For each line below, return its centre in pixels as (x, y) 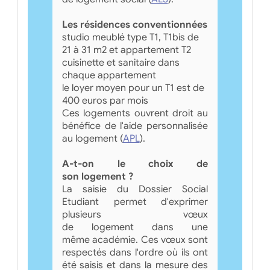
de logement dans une (135, 227)
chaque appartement (109, 75)
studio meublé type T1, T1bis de (130, 37)
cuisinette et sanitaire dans (121, 62)
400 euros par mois (105, 100)
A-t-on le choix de (135, 164)
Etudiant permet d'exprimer (135, 202)
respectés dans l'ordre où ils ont (135, 252)
